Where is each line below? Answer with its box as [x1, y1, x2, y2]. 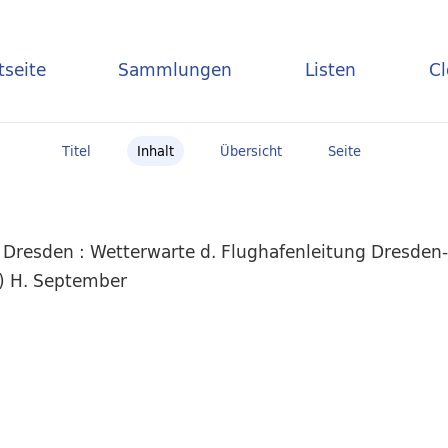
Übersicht [219, 140, 282, 162]
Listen [305, 54, 357, 84]
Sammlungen [118, 54, 233, 84]
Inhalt [136, 140, 174, 162]
